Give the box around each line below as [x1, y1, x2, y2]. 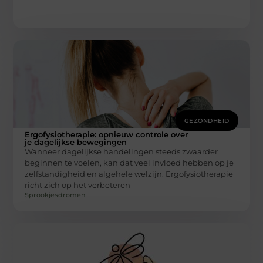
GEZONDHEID [184, 116, 230, 124]
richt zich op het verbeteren [25, 180, 131, 190]
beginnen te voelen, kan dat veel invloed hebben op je [25, 157, 234, 167]
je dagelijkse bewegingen [25, 137, 127, 147]
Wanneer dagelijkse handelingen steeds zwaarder [25, 146, 218, 156]
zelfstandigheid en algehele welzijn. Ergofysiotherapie [25, 168, 234, 178]
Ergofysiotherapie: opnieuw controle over [25, 129, 188, 139]
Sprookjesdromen [25, 190, 86, 199]
